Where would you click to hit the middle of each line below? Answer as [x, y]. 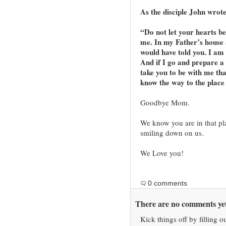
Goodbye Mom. [165, 103]
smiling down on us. [172, 133]
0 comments [167, 183]
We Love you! [162, 153]
